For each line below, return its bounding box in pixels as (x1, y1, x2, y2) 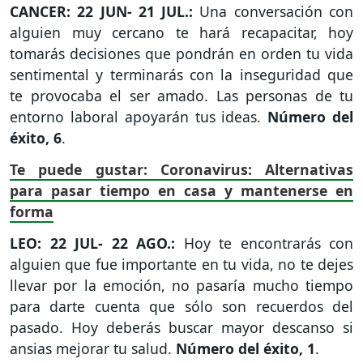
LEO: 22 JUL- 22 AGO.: (10, 233, 175, 253)
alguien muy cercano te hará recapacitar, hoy (10, 23, 353, 43)
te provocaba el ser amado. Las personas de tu (10, 86, 353, 106)
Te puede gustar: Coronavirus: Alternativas (10, 160, 353, 180)
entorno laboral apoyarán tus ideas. (10, 107, 268, 127)
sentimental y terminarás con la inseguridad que (10, 65, 353, 85)
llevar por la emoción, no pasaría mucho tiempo (10, 275, 353, 295)
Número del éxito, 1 (176, 338, 315, 358)
